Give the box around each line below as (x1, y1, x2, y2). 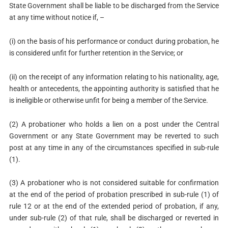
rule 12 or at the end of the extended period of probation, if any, (9, 202, 219, 211)
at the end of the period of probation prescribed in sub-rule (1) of (9, 190, 219, 199)
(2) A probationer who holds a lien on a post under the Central (9, 120, 219, 128)
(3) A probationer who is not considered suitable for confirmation (9, 179, 219, 187)
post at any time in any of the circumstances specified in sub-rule (9, 143, 219, 152)
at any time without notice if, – (9, 13, 104, 22)
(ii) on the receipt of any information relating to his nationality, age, (9, 72, 219, 81)
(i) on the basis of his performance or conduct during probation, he (9, 37, 219, 46)
